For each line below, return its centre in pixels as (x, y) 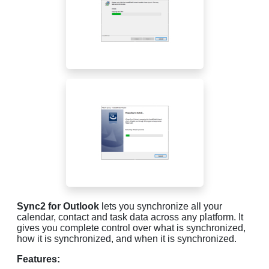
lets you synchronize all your (161, 206)
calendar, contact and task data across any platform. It (130, 217)
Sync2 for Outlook (58, 206)
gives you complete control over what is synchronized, (131, 228)
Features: (38, 259)
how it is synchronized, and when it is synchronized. (127, 238)
